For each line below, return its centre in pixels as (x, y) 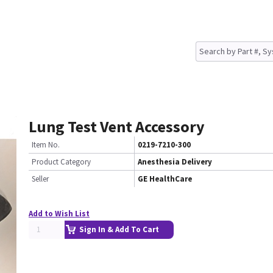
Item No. (46, 145)
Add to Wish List (59, 214)
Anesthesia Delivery (175, 162)
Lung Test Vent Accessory (117, 126)
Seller (40, 179)
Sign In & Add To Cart (119, 229)
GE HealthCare (165, 179)
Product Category (61, 162)
